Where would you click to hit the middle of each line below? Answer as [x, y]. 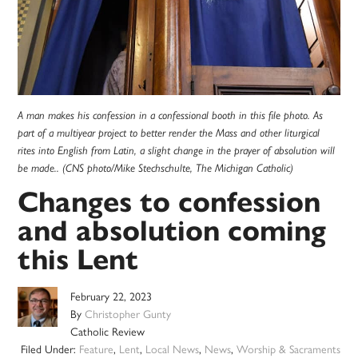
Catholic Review [108, 331]
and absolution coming [172, 231]
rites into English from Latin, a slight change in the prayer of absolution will [177, 151]
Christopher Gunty [128, 314]
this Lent [78, 260]
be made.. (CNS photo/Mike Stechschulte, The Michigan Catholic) [156, 168]
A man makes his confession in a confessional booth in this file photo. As [171, 115]
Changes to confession [169, 202]
